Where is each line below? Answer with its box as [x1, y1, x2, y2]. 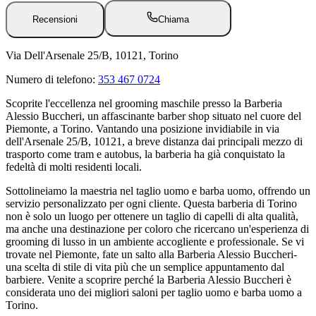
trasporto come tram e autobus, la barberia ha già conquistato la [6, 147, 285, 160]
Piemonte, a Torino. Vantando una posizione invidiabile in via [6, 122, 279, 135]
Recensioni [32, 14, 78, 25]
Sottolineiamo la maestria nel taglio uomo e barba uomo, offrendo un [6, 184, 310, 197]
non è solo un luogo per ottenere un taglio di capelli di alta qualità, [6, 209, 298, 222]
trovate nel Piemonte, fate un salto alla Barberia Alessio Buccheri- [6, 248, 297, 260]
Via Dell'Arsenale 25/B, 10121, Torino [6, 49, 178, 61]
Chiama [158, 14, 189, 25]
